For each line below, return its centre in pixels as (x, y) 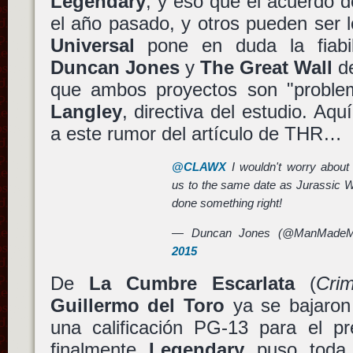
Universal (92, 46)
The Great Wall (266, 68)
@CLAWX (199, 166)
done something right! (227, 203)
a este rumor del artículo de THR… (196, 134)
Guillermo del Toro (137, 305)
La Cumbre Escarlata (191, 283)
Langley (86, 112)
